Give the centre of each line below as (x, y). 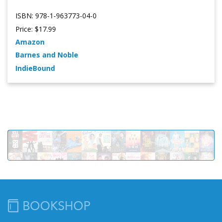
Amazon (30, 42)
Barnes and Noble (47, 55)
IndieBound (35, 68)
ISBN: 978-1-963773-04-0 (56, 16)
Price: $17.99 (36, 29)
